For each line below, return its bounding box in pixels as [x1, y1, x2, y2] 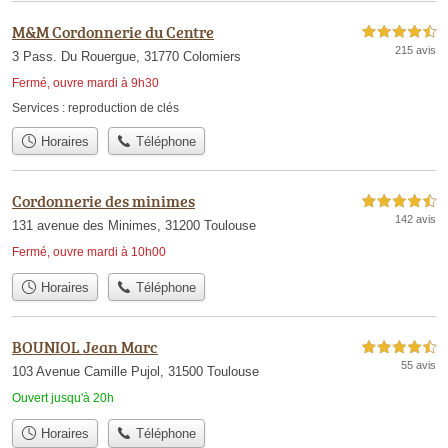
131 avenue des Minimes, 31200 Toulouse [12, 217, 256, 233]
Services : [12, 100, 68, 115]
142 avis [395, 212, 436, 225]
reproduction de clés [68, 100, 179, 115]
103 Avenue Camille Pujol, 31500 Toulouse [12, 364, 259, 380]
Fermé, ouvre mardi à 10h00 [12, 244, 166, 259]
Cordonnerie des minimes [12, 189, 195, 212]
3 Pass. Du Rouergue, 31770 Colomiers [12, 48, 241, 64]
